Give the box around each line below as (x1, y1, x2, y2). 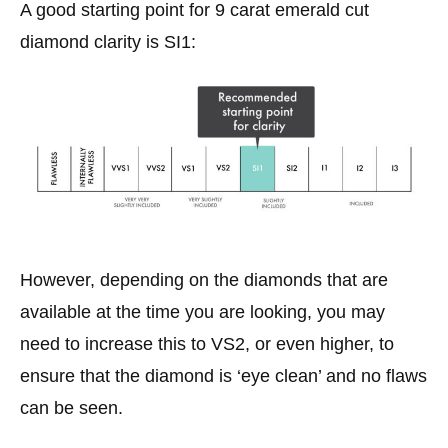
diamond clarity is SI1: (20, 31, 196, 52)
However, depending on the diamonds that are (20, 270, 388, 291)
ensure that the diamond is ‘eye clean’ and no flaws (20, 366, 427, 387)
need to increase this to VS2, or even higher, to (20, 334, 394, 355)
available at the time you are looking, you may (20, 302, 385, 323)
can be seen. (20, 398, 123, 419)
